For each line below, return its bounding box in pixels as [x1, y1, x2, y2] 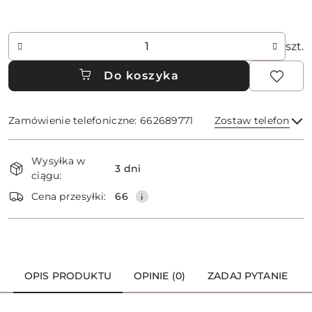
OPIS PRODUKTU [24, 270, 111, 282]
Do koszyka [104, 69, 179, 82]
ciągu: [31, 169, 62, 182]
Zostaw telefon [214, 114, 290, 127]
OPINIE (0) [133, 270, 186, 282]
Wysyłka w [31, 155, 86, 167]
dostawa [8, 175, 66, 199]
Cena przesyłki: [31, 189, 107, 203]
